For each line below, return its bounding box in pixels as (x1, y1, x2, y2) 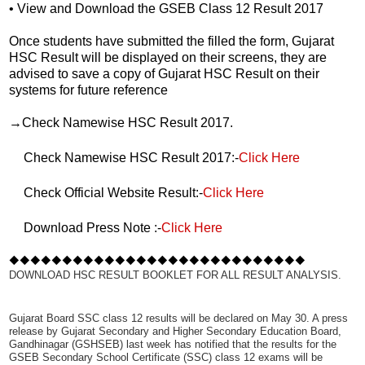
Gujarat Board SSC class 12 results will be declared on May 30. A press (9, 350, 348, 363)
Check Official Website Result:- (37, 211, 216, 226)
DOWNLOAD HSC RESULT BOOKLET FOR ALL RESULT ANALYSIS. (9, 307, 341, 320)
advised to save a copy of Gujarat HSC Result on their (9, 66, 319, 81)
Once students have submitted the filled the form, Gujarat (9, 33, 334, 48)
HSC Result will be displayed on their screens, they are (9, 50, 327, 64)
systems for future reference (9, 82, 168, 97)
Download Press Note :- (37, 259, 174, 274)
